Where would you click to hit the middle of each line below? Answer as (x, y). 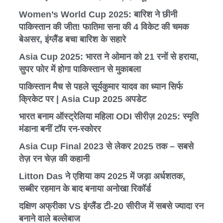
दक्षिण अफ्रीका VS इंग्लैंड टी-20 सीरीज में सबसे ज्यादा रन (111, 206)
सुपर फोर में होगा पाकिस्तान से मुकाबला (80, 69)
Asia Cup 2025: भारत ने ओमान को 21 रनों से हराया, (109, 57)
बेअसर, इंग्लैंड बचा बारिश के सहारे (72, 40)
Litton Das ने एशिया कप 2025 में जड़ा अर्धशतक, (102, 176)
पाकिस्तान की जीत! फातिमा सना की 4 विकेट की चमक (104, 27)
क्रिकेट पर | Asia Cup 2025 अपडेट (83, 99)
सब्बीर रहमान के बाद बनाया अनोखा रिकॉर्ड (85, 189)
